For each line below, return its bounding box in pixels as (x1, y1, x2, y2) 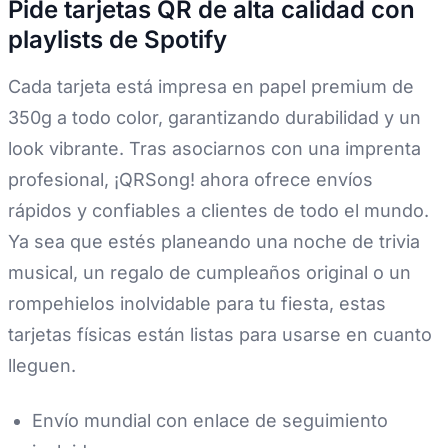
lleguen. (8, 355, 76, 377)
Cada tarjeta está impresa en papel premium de (8, 76, 414, 98)
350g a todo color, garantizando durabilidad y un (8, 107, 421, 129)
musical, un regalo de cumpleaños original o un (8, 262, 411, 284)
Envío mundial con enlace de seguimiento (32, 410, 388, 432)
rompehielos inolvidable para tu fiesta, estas (8, 293, 386, 315)
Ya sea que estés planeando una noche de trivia (8, 231, 420, 253)
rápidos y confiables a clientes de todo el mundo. (8, 200, 429, 222)
